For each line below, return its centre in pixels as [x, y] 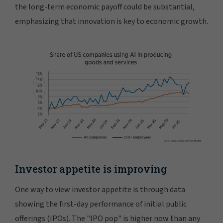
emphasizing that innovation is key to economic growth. [111, 22]
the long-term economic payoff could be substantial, [105, 7]
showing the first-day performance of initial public [101, 204]
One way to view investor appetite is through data [100, 189]
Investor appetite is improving [91, 168]
